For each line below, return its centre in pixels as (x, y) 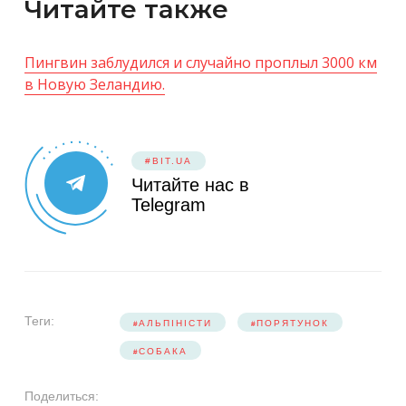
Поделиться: (62, 396)
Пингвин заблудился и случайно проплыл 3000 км (201, 62)
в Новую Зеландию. (95, 84)
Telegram (169, 204)
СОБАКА (163, 351)
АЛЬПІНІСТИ (175, 323)
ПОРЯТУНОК (293, 323)
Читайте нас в (190, 184)
